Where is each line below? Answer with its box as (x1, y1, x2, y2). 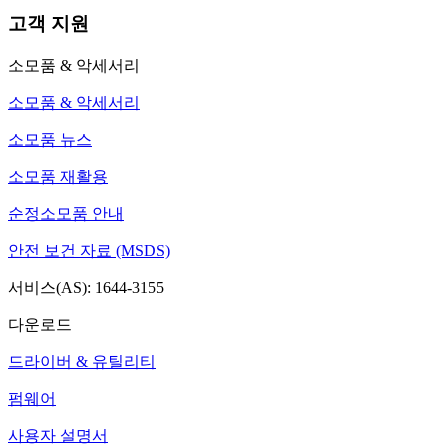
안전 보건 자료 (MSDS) (8, 242, 170, 260)
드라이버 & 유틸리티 (8, 353, 156, 371)
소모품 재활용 (8, 168, 108, 186)
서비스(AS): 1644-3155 (8, 279, 164, 297)
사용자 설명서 (8, 427, 108, 445)
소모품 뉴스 (8, 131, 92, 149)
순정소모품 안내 (8, 205, 124, 223)
